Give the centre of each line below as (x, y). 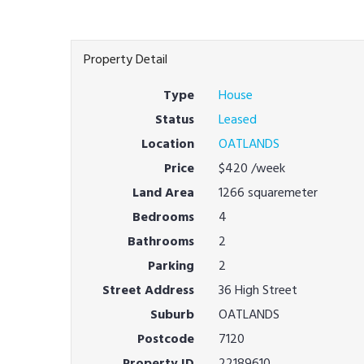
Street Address (148, 290)
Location (167, 144)
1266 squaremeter (268, 193)
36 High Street (258, 290)
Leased (237, 119)
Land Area (163, 193)
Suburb (172, 314)
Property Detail (126, 59)
